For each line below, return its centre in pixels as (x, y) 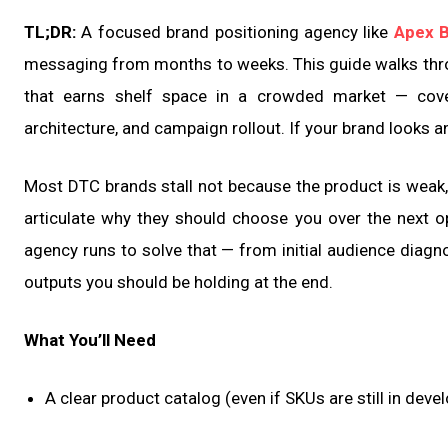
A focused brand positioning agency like (235, 32)
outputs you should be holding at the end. (178, 282)
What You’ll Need (90, 340)
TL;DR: (50, 32)
